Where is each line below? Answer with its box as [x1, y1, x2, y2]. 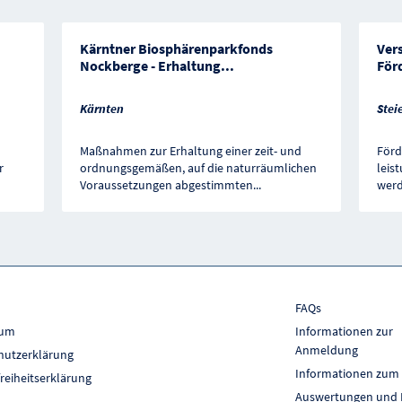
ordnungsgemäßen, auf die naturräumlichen [79, 160, 317, 177]
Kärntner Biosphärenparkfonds [79, 39, 273, 57]
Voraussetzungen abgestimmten [79, 177, 253, 194]
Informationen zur [295, 323, 393, 340]
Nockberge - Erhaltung [79, 57, 221, 74]
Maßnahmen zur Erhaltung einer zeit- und [79, 143, 301, 160]
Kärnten [79, 100, 124, 117]
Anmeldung [295, 342, 358, 359]
